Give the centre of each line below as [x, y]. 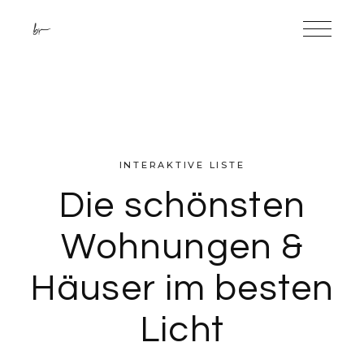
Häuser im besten [182, 288]
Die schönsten [182, 206]
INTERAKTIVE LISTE [182, 165]
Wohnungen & [182, 247]
